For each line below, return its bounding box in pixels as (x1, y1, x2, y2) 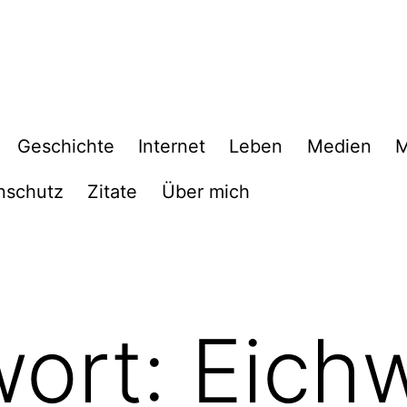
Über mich (161, 180, 250, 203)
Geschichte (16, 135, 114, 158)
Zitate (87, 180, 138, 203)
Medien (306, 135, 372, 158)
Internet (137, 135, 205, 158)
